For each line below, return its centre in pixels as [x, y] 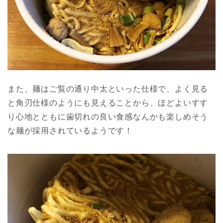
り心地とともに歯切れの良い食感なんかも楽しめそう [108, 117]
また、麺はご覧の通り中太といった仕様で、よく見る [108, 89]
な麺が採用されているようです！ [70, 131]
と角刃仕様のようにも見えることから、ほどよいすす [108, 103]
